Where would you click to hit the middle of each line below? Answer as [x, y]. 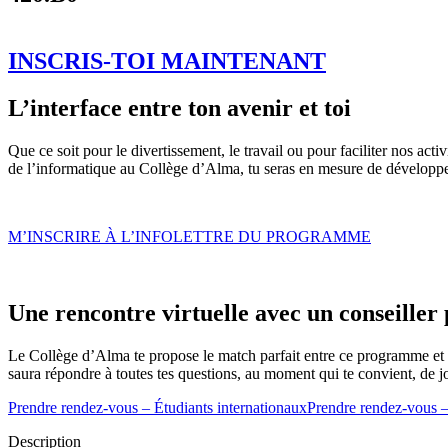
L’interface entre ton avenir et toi [179, 108]
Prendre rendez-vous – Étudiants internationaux [157, 407]
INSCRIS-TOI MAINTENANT [167, 61]
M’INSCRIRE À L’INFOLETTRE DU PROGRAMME [189, 237]
